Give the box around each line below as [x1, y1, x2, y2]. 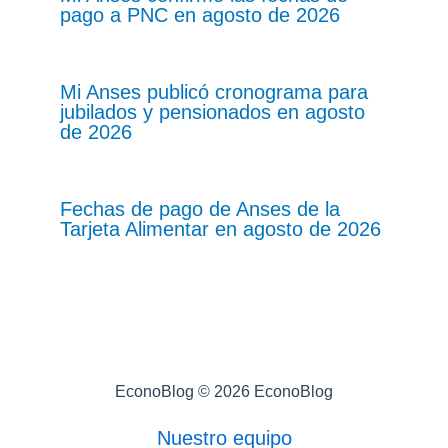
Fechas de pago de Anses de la [60, 197, 340, 220]
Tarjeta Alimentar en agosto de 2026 [60, 217, 381, 240]
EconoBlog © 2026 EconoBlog [115, 382, 333, 400]
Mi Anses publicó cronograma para [60, 80, 368, 103]
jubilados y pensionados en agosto [60, 100, 365, 123]
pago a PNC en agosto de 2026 [60, 3, 340, 26]
